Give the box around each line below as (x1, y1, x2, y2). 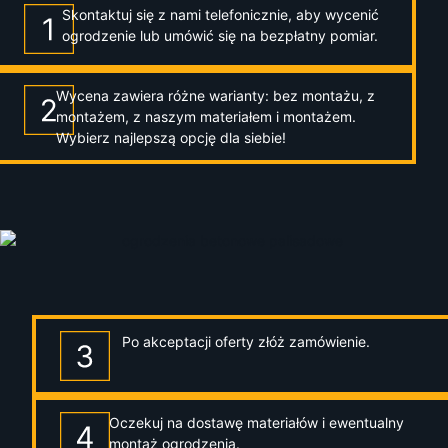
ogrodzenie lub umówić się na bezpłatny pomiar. (62, 27, 379, 45)
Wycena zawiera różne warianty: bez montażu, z (55, 87, 375, 105)
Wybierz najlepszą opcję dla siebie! (55, 129, 286, 147)
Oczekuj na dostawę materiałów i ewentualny (108, 414, 404, 432)
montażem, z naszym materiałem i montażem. (55, 108, 356, 126)
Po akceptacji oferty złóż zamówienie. (122, 333, 370, 351)
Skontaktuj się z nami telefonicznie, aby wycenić (62, 6, 380, 24)
